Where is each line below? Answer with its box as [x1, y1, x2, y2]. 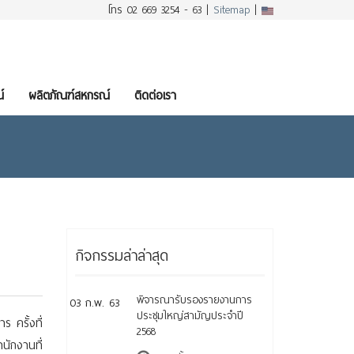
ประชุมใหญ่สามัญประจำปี [136, 307, 243, 326]
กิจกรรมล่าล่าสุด [74, 243, 168, 269]
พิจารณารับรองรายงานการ [136, 291, 252, 310]
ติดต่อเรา [134, 85, 176, 107]
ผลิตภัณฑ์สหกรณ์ [28, 85, 110, 107]
